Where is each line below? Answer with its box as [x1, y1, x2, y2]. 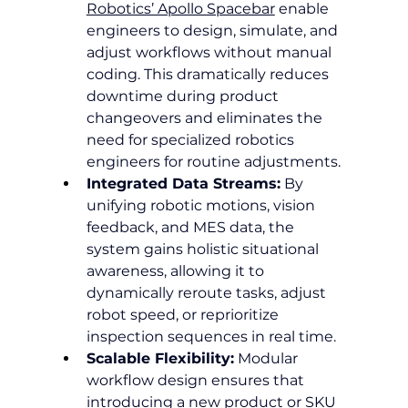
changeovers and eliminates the [86, 108, 326, 127]
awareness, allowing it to [86, 261, 268, 280]
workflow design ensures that [86, 371, 308, 389]
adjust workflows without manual [86, 43, 335, 61]
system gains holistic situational [86, 240, 322, 258]
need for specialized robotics [86, 130, 298, 148]
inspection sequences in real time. [86, 327, 336, 345]
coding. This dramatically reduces [86, 65, 332, 83]
